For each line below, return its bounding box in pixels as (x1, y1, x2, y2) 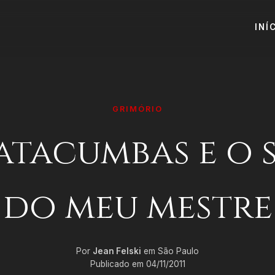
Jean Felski (93, 246, 141, 256)
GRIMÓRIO (112, 104, 163, 114)
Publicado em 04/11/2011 (90, 259, 185, 269)
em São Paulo (141, 246, 199, 256)
